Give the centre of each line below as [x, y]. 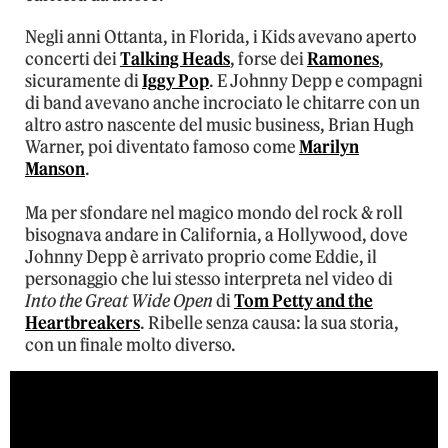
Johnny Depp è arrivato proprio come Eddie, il [201, 257]
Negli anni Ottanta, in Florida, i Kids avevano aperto [221, 37]
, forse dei [268, 59]
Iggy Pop [175, 81]
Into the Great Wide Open [119, 301]
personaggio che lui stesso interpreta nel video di [209, 279]
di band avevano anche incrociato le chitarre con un [222, 103]
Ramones [343, 59]
